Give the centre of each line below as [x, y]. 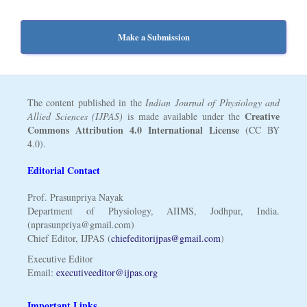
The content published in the [86, 103]
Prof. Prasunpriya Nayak [75, 197]
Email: [41, 272]
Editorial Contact [63, 171]
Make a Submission [153, 37]
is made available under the [184, 116]
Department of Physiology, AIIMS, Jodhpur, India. [153, 210]
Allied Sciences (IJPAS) [75, 116]
